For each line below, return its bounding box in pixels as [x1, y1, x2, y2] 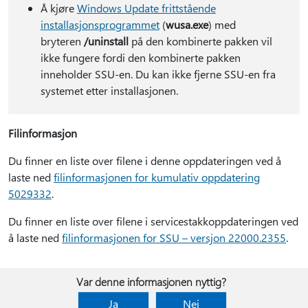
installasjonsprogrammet [40, 17, 159, 32]
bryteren [40, 34, 84, 48]
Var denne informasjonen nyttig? [76, 274, 226, 289]
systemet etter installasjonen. [40, 83, 178, 98]
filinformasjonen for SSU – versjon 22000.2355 [62, 230, 286, 245]
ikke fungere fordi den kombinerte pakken [40, 50, 241, 65]
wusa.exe [165, 17, 208, 32]
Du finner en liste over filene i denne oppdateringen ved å [8, 153, 281, 168]
